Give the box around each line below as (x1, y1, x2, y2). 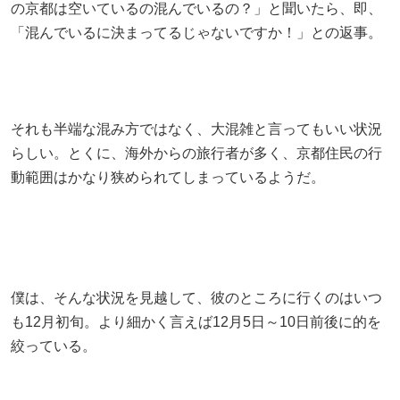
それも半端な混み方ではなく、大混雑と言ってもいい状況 (11, 121, 382, 137)
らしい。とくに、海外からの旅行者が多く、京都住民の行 (11, 145, 382, 161)
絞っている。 (11, 337, 96, 354)
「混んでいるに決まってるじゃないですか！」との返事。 (11, 24, 382, 40)
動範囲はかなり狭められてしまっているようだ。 (11, 169, 325, 185)
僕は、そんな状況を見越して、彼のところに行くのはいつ (11, 289, 382, 305)
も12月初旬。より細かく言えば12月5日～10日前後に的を (11, 313, 381, 329)
